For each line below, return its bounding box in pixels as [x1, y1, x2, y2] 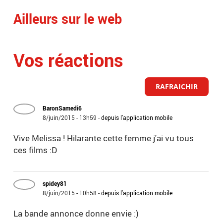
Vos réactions [13, 48, 124, 72]
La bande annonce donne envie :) [13, 208, 139, 220]
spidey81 [43, 179, 67, 188]
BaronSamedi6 [43, 104, 82, 112]
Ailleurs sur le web [13, 9, 122, 28]
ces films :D [13, 144, 57, 156]
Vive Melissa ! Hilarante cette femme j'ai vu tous [13, 132, 194, 144]
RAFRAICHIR [155, 82, 198, 92]
